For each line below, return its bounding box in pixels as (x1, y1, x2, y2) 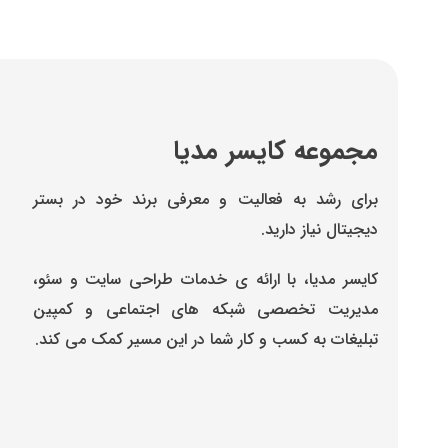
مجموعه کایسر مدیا (173, 130, 378, 172)
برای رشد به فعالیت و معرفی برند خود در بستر (32, 186, 378, 212)
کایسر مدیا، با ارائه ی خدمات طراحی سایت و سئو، (32, 266, 378, 292)
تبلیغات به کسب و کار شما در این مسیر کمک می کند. (35, 326, 378, 352)
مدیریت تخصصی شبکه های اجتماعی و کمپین (32, 296, 378, 322)
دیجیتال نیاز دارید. (261, 216, 378, 242)
